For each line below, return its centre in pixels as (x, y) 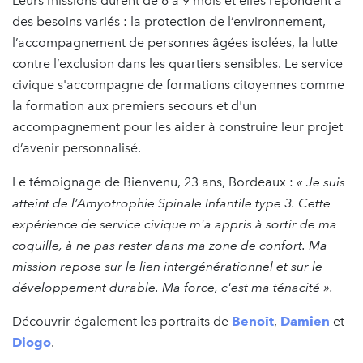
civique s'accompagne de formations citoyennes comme (178, 85)
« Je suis (321, 182)
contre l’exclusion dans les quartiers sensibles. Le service (177, 64)
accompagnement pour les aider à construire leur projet (177, 127)
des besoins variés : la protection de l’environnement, (169, 22)
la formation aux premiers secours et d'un (135, 106)
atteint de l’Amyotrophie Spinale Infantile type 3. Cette (171, 203)
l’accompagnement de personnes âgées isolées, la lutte (175, 43)
